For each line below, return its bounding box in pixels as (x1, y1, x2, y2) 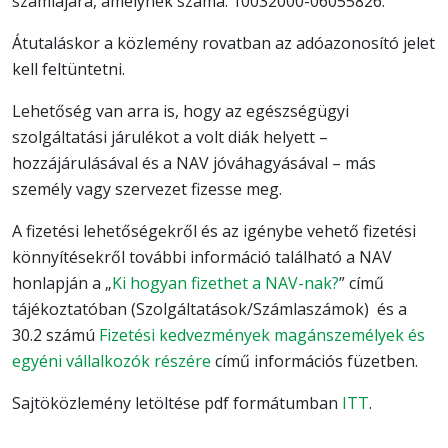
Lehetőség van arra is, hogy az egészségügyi (12, 100, 349, 123)
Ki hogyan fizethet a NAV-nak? (112, 272, 339, 295)
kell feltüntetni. (12, 58, 125, 81)
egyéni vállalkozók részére (12, 350, 211, 373)
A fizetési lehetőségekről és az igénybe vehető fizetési (12, 220, 416, 243)
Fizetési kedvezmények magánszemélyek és (99, 324, 425, 347)
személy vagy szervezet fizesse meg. (12, 178, 282, 201)
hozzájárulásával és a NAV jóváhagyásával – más (12, 152, 376, 175)
